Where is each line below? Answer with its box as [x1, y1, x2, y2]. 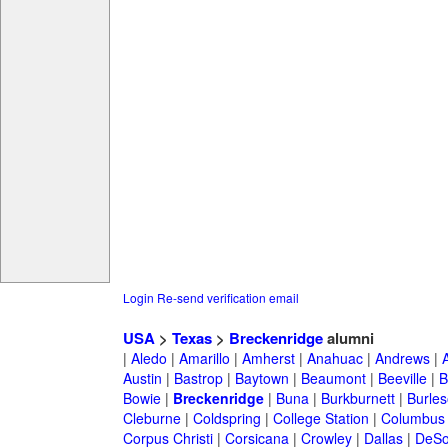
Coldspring [192, 408, 261, 429]
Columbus [380, 408, 445, 429]
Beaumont [300, 368, 366, 389]
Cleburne [122, 408, 181, 429]
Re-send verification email [156, 289, 299, 307]
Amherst [241, 348, 295, 369]
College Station [272, 408, 369, 429]
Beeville [377, 368, 427, 389]
